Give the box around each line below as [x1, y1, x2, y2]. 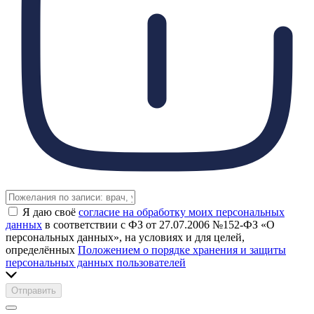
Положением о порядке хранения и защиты [78, 243, 286, 256]
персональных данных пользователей [6, 256, 186, 268]
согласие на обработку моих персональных [78, 205, 285, 218]
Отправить [11, 285, 56, 296]
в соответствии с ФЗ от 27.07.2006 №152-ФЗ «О [42, 218, 275, 231]
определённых [6, 243, 78, 256]
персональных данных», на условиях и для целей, [6, 231, 245, 243]
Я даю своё [22, 205, 78, 218]
